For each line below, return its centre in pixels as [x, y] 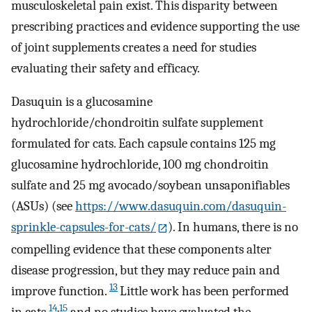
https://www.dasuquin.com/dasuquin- [181, 206]
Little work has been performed [204, 291]
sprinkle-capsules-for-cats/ [84, 227]
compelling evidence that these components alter [141, 249]
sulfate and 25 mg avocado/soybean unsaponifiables [150, 186]
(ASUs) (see [43, 206]
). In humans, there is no [233, 227]
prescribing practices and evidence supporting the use [155, 26]
